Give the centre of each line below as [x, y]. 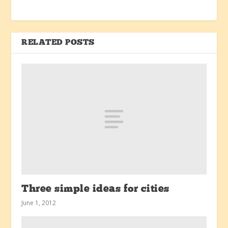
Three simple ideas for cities [95, 189]
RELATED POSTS [58, 42]
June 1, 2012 [39, 203]
